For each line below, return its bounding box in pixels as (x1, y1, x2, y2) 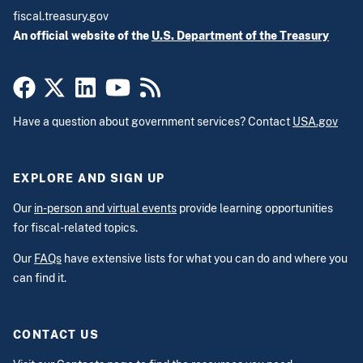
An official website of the (13, 28, 152, 42)
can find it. (13, 271, 66, 285)
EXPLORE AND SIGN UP (13, 172, 165, 186)
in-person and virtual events (34, 202, 177, 216)
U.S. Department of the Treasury (152, 28, 329, 42)
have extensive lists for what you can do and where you (62, 252, 348, 266)
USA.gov (293, 115, 338, 129)
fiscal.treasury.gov (13, 9, 111, 23)
